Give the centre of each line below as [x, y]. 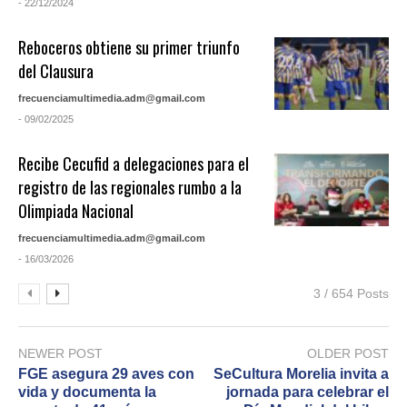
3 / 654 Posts [351, 293]
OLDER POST [348, 353]
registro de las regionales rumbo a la [130, 187]
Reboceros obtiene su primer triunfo [129, 47]
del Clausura [56, 70]
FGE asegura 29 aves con [106, 373]
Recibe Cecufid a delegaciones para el [134, 163]
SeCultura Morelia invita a [301, 373]
